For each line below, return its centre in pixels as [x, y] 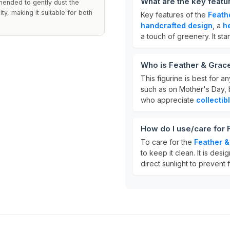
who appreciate [168, 100]
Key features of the [174, 15]
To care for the [167, 142]
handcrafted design [177, 25]
